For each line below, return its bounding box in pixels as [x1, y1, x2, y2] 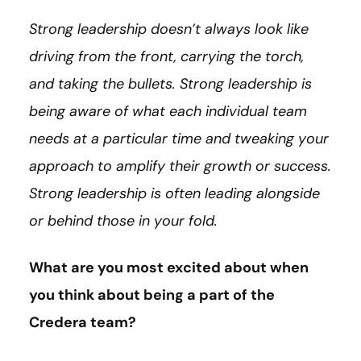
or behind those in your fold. [29, 210, 218, 230]
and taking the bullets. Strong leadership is [29, 73, 312, 93]
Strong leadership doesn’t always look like [29, 19, 309, 39]
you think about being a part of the [29, 284, 275, 305]
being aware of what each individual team [29, 101, 307, 121]
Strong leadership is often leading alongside [29, 183, 320, 203]
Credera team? [29, 312, 136, 332]
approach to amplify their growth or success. [29, 156, 331, 176]
